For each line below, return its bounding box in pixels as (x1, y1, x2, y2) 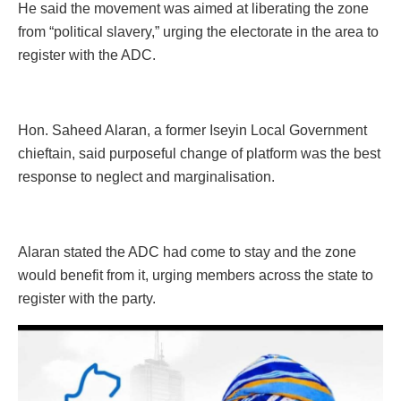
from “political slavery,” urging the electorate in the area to (18, 23, 379, 39)
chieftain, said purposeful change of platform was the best (18, 145, 380, 161)
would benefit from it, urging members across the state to (18, 267, 373, 283)
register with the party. (18, 290, 156, 306)
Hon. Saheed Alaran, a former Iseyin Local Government (18, 122, 367, 138)
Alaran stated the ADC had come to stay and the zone (18, 243, 356, 260)
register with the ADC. (18, 47, 156, 63)
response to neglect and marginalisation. (18, 168, 275, 184)
